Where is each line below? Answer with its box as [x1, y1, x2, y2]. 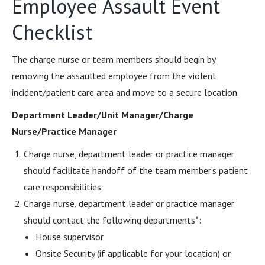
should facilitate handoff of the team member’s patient [24, 164, 248, 176]
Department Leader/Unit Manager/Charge [12, 109, 193, 121]
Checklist [12, 19, 92, 45]
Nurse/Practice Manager [12, 125, 117, 137]
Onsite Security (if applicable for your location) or [35, 247, 231, 259]
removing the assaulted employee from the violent [12, 70, 216, 82]
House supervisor [35, 231, 104, 243]
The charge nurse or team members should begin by [12, 53, 215, 65]
